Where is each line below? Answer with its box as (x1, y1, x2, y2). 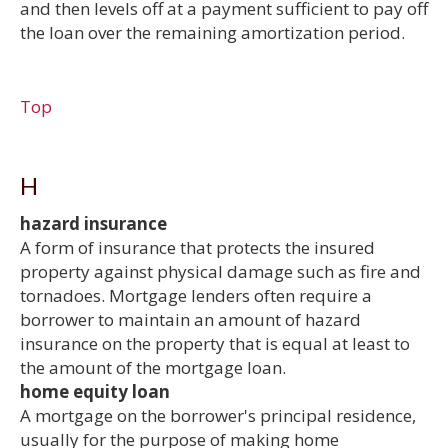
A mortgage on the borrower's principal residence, (20, 403, 416, 427)
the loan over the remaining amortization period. (20, 20, 405, 44)
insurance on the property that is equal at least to (20, 331, 410, 355)
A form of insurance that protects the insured (20, 235, 375, 259)
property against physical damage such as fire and (20, 259, 421, 283)
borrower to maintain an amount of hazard (20, 307, 361, 331)
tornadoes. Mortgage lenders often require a (20, 283, 372, 307)
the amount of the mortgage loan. (20, 355, 286, 379)
